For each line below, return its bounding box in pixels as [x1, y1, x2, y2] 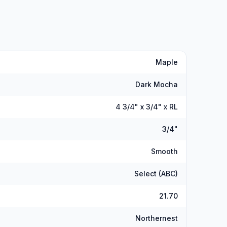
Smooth [151, 147, 178, 156]
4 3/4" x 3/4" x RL [116, 102, 178, 111]
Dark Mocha [135, 80, 178, 89]
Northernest [135, 214, 178, 222]
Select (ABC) [134, 169, 178, 178]
